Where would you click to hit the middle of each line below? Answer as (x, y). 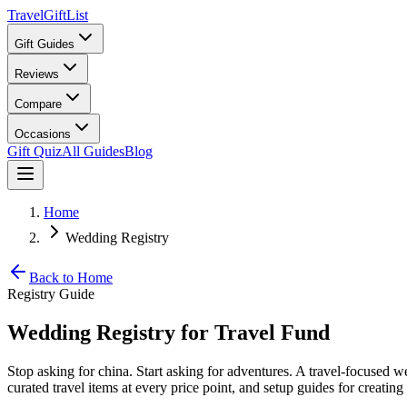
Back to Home (71, 278)
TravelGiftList (48, 15)
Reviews (37, 74)
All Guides (93, 151)
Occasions (43, 134)
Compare (38, 104)
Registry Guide (51, 294)
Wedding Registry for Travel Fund (169, 332)
